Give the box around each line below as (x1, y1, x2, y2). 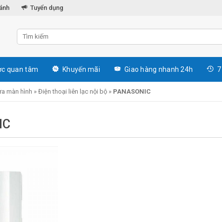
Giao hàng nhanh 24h (124, 65, 193, 73)
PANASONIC (113, 88, 151, 95)
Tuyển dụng (30, 4, 63, 11)
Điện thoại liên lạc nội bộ (38, 88, 107, 95)
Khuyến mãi (62, 65, 100, 73)
